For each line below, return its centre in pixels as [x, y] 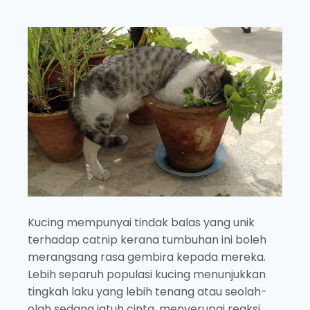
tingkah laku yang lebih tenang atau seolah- [147, 292]
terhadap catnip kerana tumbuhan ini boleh [147, 240]
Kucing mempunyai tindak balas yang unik [141, 223]
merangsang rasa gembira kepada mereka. [147, 257]
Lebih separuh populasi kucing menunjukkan [147, 275]
